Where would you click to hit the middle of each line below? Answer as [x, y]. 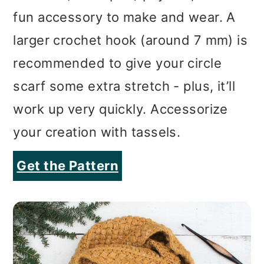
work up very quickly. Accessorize [121, 44]
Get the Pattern [67, 100]
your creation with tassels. [97, 67]
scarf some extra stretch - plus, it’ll [124, 21]
